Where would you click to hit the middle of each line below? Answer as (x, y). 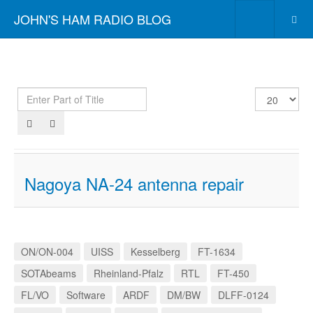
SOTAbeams (49, 273)
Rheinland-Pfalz (129, 273)
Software (86, 295)
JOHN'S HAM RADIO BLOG (93, 19)
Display (273, 94)
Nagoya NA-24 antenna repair (134, 183)
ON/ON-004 (47, 252)
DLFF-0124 (243, 295)
